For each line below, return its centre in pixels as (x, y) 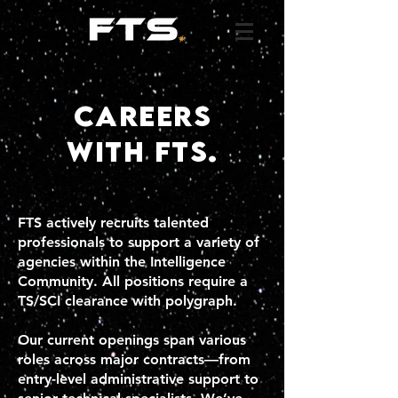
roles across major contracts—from (134, 359)
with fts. (143, 151)
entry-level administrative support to (138, 379)
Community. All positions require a (133, 281)
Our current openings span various (132, 340)
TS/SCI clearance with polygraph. (127, 301)
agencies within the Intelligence (122, 262)
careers (143, 115)
